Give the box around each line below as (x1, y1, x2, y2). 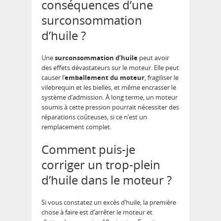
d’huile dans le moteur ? (41, 172, 172, 188)
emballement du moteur (65, 73, 145, 82)
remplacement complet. (41, 122, 111, 132)
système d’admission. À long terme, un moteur (41, 93, 178, 102)
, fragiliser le (145, 73, 179, 82)
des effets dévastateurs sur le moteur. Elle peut (41, 63, 179, 73)
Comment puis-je (41, 141, 135, 158)
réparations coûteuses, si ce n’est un (41, 112, 147, 122)
